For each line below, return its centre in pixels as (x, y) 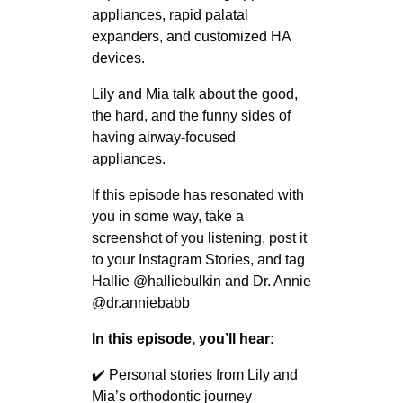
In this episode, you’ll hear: (183, 338)
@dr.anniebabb (140, 302)
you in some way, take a (167, 216)
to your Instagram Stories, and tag (198, 259)
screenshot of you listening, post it (199, 237)
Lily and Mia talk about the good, (194, 94)
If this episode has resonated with (197, 194)
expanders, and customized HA (191, 36)
